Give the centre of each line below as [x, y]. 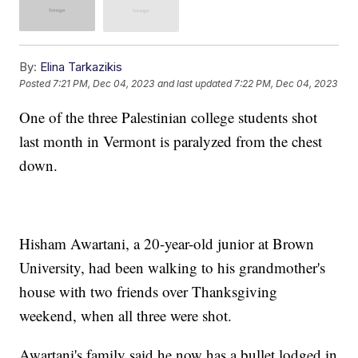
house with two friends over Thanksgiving [149, 291]
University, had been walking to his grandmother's [173, 267]
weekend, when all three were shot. [128, 315]
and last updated [195, 84]
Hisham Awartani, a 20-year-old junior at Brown [167, 243]
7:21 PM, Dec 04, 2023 [104, 84]
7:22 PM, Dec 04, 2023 [286, 84]
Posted [36, 84]
